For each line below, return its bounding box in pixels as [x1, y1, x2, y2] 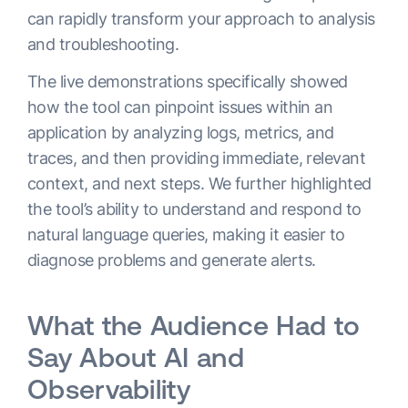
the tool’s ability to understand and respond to [27, 199, 362, 219]
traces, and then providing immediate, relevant [27, 148, 366, 168]
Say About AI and [27, 342, 244, 373]
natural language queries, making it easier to [27, 225, 345, 245]
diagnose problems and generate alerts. [27, 250, 316, 270]
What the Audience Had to [27, 310, 361, 342]
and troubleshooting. [27, 35, 179, 55]
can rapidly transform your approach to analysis [27, 9, 375, 29]
